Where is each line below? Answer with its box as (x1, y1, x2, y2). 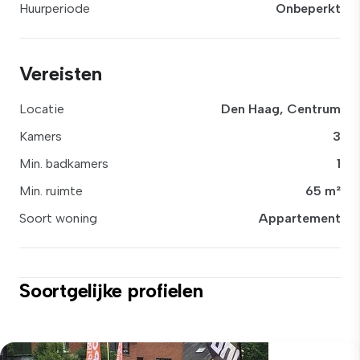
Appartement (259, 211, 341, 226)
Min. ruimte (19, 183, 83, 198)
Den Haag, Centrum (221, 101, 341, 117)
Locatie (19, 101, 64, 117)
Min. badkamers (19, 156, 108, 171)
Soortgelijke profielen (19, 279, 203, 302)
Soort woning (19, 211, 97, 226)
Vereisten (19, 62, 102, 85)
